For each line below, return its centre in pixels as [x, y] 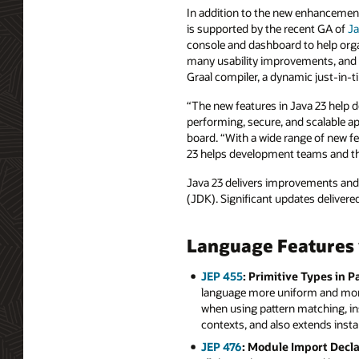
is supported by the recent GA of [267, 29]
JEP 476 [221, 347]
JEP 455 [222, 276]
